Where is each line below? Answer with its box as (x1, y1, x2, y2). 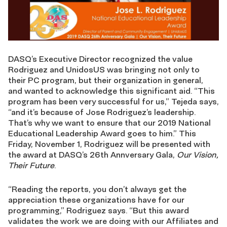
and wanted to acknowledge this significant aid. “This (8, 85, 215, 96)
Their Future (8, 160, 54, 170)
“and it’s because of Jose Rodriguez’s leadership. (8, 106, 196, 117)
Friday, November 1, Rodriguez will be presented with (8, 138, 210, 149)
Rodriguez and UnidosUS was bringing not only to (8, 64, 200, 74)
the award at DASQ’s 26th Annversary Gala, (8, 149, 177, 160)
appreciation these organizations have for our (8, 194, 184, 205)
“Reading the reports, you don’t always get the (8, 183, 186, 194)
